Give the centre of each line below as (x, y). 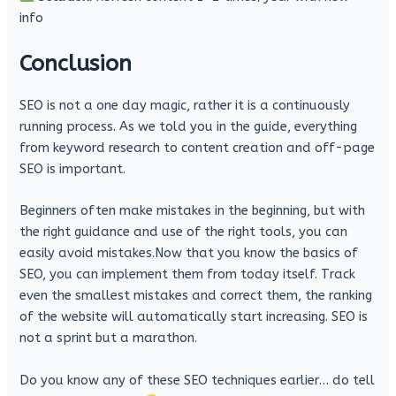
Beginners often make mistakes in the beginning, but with (193, 211)
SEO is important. (73, 170)
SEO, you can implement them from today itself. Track (188, 275)
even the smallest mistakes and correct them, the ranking (196, 296)
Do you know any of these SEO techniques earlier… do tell (198, 380)
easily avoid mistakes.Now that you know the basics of (189, 254)
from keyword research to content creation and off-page (198, 148)
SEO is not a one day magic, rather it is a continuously (185, 106)
